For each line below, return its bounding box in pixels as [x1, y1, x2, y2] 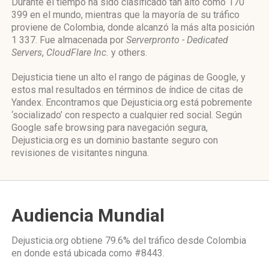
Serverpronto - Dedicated [126, 34, 228, 46]
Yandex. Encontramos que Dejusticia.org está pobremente [11, 97, 252, 108]
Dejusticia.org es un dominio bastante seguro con [11, 134, 218, 146]
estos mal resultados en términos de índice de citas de [11, 84, 243, 95]
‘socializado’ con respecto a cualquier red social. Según [11, 109, 242, 121]
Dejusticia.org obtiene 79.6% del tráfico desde [11, 235, 207, 246]
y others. [109, 47, 147, 58]
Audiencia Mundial [11, 205, 165, 226]
